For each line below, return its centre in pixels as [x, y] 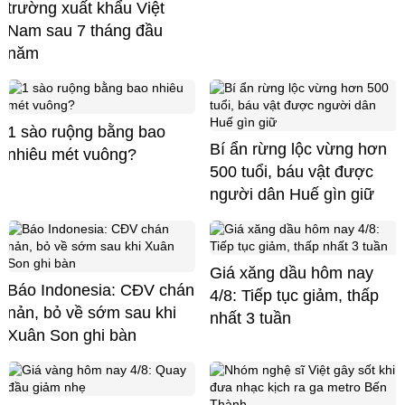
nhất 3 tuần [250, 319]
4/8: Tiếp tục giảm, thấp [294, 296]
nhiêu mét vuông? [72, 155]
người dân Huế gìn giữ [292, 195]
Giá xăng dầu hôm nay [292, 273]
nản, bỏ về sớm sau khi [92, 313]
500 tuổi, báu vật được [292, 172]
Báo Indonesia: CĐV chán [101, 291]
